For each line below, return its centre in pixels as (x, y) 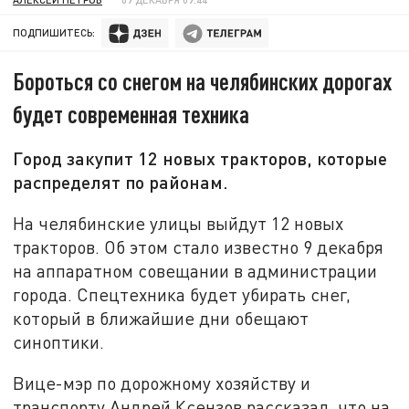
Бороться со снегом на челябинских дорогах (203, 81)
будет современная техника (131, 114)
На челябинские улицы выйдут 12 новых (178, 223)
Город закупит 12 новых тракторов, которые (200, 158)
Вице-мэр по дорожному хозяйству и (162, 383)
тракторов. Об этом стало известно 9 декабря (199, 246)
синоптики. (59, 341)
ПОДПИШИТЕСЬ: (54, 33)
